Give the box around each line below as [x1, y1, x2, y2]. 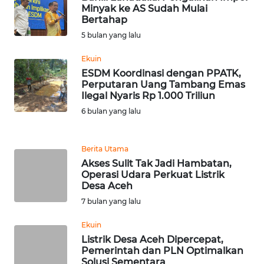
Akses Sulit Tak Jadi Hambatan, [81, 157, 232, 169]
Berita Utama [81, 144, 128, 153]
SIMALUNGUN [24, 245, 72, 255]
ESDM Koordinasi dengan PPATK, [81, 67, 241, 79]
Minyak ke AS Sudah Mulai [81, 2, 207, 14]
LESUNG [25, 157, 54, 168]
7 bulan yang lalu [81, 196, 141, 206]
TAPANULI [24, 89, 58, 100]
